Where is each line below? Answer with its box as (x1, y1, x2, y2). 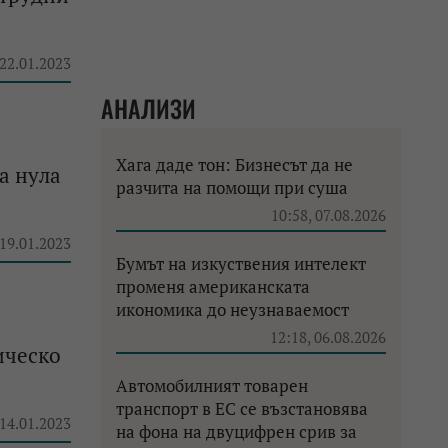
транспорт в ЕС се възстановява (116, 397, 368, 420)
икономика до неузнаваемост (116, 298, 349, 321)
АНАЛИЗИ (101, 90, 196, 126)
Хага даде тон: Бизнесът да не (116, 153, 353, 176)
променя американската (116, 275, 310, 298)
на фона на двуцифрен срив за (116, 420, 357, 443)
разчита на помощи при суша (116, 176, 348, 199)
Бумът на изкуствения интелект (116, 252, 366, 275)
